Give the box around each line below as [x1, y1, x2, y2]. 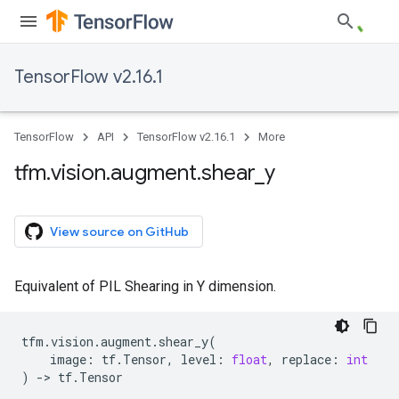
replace [281, 351, 331, 368]
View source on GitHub [50, 224, 189, 240]
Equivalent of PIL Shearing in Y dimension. [14, 278, 276, 295]
